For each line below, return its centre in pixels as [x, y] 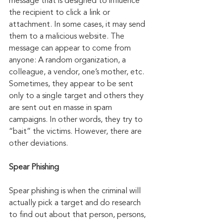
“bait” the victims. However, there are [76, 132]
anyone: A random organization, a [68, 60]
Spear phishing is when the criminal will [76, 191]
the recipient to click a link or [60, 13]
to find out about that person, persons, [78, 215]
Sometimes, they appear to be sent [72, 84]
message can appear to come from [71, 48]
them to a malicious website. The [68, 36]
